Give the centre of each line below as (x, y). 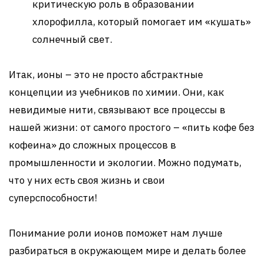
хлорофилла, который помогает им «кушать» (141, 22)
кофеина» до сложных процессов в (92, 145)
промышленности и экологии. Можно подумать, (125, 163)
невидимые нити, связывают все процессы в (117, 110)
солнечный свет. (72, 39)
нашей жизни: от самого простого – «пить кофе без (131, 127)
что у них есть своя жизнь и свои (87, 180)
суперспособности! (53, 198)
